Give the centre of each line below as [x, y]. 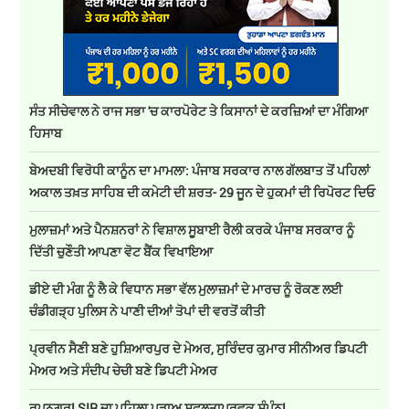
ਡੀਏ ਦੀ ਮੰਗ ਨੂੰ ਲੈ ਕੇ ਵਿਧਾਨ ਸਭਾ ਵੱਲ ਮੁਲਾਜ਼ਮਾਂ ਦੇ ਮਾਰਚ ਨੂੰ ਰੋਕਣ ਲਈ [186, 289]
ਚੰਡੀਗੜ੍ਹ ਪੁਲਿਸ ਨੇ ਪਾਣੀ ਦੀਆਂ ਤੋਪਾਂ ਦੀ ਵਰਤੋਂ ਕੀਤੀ [147, 311]
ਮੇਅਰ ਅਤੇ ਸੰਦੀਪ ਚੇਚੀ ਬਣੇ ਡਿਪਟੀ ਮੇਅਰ [124, 371]
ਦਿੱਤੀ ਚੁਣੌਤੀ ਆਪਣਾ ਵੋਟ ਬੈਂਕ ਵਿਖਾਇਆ [121, 252]
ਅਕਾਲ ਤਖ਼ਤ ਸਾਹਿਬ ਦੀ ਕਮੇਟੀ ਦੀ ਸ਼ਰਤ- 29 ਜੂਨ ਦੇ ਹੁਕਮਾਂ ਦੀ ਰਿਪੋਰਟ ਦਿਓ [203, 193]
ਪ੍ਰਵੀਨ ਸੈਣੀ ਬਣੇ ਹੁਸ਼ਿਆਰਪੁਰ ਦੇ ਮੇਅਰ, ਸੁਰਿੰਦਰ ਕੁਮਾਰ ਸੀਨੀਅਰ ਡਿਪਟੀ [199, 349]
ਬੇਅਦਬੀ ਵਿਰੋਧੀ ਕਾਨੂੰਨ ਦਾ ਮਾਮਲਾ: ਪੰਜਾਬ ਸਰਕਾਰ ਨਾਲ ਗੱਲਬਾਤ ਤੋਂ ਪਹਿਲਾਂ [200, 171]
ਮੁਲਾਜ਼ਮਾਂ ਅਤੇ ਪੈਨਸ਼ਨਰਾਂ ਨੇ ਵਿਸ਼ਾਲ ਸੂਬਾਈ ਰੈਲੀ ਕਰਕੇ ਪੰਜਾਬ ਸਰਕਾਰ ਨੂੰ [192, 230]
